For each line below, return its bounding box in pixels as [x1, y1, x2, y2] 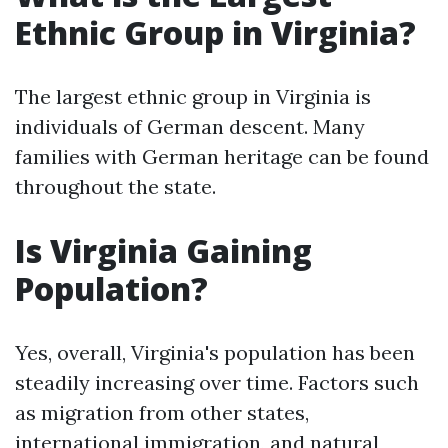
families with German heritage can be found [15, 144, 429, 169]
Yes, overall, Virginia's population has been [15, 340, 415, 365]
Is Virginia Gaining [15, 229, 312, 272]
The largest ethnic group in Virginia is [15, 84, 371, 109]
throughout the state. [15, 174, 216, 199]
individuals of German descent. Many [15, 114, 365, 139]
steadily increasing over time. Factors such [15, 370, 419, 395]
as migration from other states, [15, 400, 309, 425]
